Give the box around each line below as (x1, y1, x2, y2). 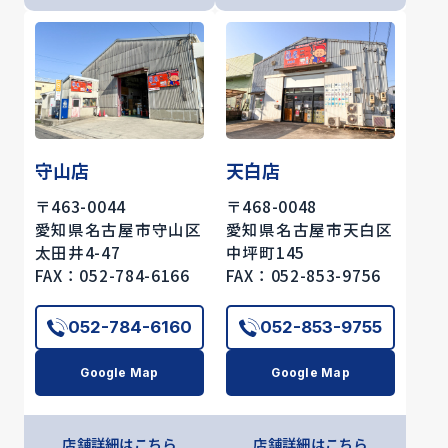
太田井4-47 (34, 240, 121, 263)
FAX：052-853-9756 (225, 263, 381, 286)
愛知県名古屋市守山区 (34, 217, 202, 240)
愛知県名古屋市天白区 (225, 217, 393, 240)
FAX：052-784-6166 (34, 263, 190, 286)
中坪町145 (225, 240, 305, 263)
